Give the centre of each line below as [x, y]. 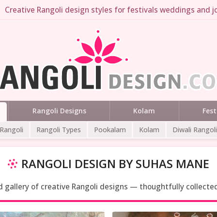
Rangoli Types [59, 129]
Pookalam [110, 129]
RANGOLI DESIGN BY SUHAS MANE [115, 163]
